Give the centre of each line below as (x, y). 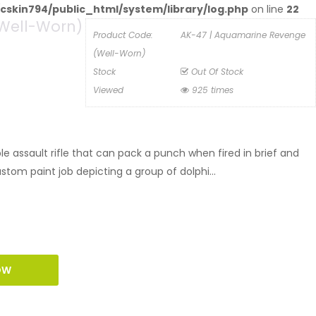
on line (267, 9)
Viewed (109, 90)
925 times (212, 90)
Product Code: (123, 35)
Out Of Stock (216, 72)
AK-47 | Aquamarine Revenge (242, 35)
